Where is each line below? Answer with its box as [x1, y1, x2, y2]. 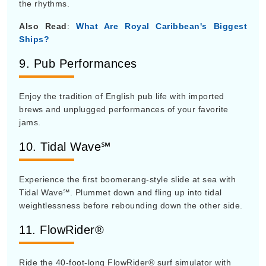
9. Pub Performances [19, 57, 137, 70]
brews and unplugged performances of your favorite [19, 104, 229, 114]
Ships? [19, 34, 49, 44]
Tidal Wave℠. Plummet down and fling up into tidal [19, 188, 222, 197]
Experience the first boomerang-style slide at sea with [19, 175, 236, 184]
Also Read [19, 21, 67, 31]
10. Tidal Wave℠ [19, 140, 111, 153]
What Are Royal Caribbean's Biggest [76, 21, 247, 31]
